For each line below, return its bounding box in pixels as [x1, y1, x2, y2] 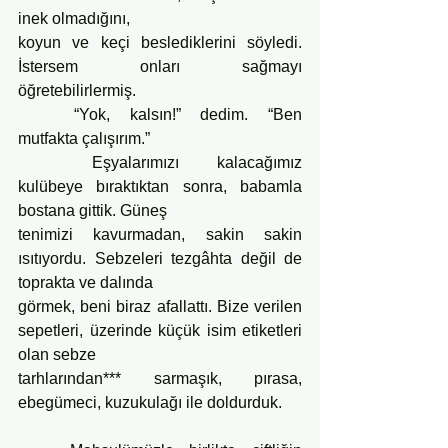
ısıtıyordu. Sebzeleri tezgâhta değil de [18, 249, 302, 267]
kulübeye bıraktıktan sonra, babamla [18, 177, 302, 195]
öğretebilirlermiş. [18, 81, 136, 99]
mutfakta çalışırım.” [18, 129, 150, 147]
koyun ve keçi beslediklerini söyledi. [18, 33, 302, 51]
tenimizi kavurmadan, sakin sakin [18, 225, 302, 243]
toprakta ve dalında [18, 273, 153, 291]
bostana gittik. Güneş [18, 201, 167, 219]
